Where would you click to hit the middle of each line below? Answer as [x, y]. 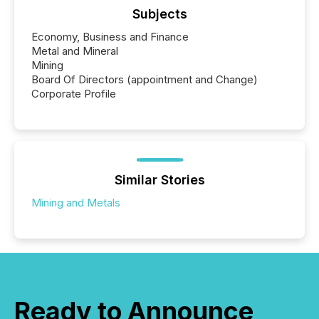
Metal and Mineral [75, 51]
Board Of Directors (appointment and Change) [145, 80]
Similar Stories [159, 180]
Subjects [159, 14]
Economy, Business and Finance [110, 37]
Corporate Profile [74, 94]
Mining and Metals [76, 203]
